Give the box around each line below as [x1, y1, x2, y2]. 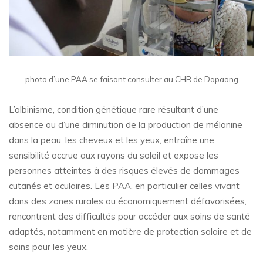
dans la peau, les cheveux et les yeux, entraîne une [9, 134, 214, 146]
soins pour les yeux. [9, 241, 88, 253]
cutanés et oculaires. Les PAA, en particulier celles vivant [9, 180, 240, 192]
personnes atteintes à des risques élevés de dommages [9, 165, 240, 177]
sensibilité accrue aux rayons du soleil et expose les [9, 150, 218, 161]
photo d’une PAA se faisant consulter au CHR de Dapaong [25, 75, 238, 85]
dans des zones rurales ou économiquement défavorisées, [9, 195, 247, 207]
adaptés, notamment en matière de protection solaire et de [9, 226, 252, 238]
